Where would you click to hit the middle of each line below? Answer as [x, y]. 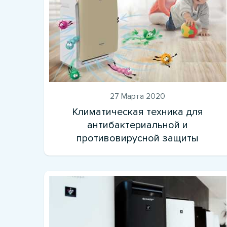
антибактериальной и [138, 125]
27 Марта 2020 [138, 96]
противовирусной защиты [138, 138]
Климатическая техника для [138, 112]
